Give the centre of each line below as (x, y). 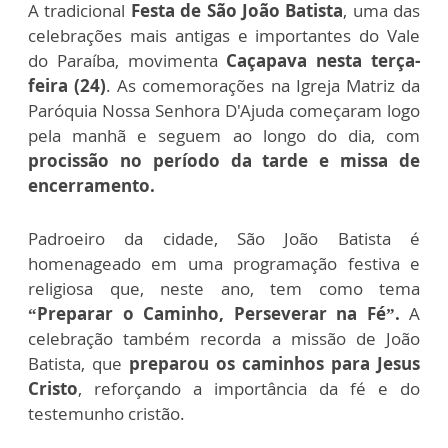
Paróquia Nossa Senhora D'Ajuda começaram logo (224, 111)
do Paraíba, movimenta (127, 61)
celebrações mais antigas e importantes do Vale (224, 36)
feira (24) (67, 86)
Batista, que (78, 364)
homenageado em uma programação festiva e (224, 264)
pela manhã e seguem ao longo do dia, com (224, 136)
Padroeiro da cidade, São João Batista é (224, 239)
